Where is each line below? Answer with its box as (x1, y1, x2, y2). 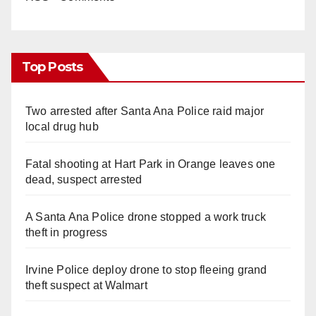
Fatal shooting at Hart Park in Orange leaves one (25, 157, 276, 170)
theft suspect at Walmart (25, 279, 147, 291)
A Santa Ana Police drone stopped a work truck (25, 210, 267, 223)
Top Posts (22, 59, 83, 75)
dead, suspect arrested (25, 173, 142, 186)
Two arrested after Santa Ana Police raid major (25, 104, 265, 117)
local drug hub (25, 120, 99, 133)
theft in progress (25, 226, 108, 238)
